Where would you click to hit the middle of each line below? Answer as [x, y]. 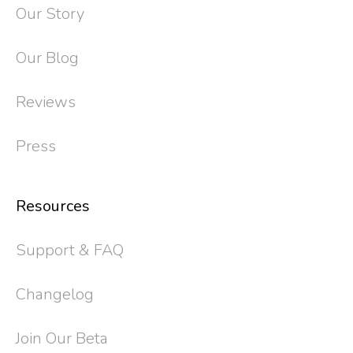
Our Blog [47, 58]
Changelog [55, 294]
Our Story [50, 13]
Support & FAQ [70, 250]
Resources [53, 206]
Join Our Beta [62, 338]
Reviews [46, 102]
